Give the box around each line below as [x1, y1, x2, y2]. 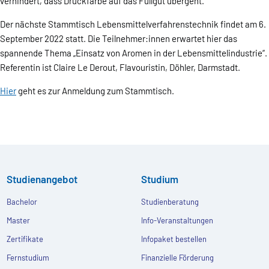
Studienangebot [7, 173, 78, 186]
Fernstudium [7, 253, 50, 263]
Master [7, 216, 31, 226]
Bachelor [7, 197, 38, 207]
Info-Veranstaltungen [141, 216, 214, 226]
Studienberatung [141, 197, 199, 207]
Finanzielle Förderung [141, 253, 214, 263]
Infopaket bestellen [141, 234, 207, 244]
